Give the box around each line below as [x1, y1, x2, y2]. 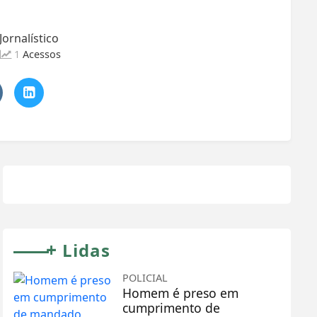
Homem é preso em [122, 284, 239, 301]
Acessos [23, 47, 61, 62]
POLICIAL [122, 270, 168, 284]
